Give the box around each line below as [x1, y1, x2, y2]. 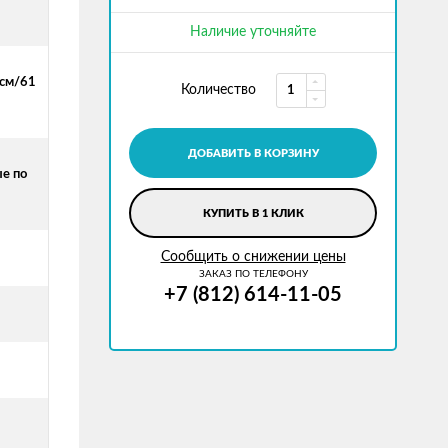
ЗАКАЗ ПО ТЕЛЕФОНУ [198, 269, 308, 279]
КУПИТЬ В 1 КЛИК [202, 208, 304, 219]
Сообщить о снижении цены [160, 250, 346, 264]
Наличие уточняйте [190, 25, 316, 39]
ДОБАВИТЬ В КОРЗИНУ [187, 148, 319, 159]
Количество [180, 83, 256, 97]
